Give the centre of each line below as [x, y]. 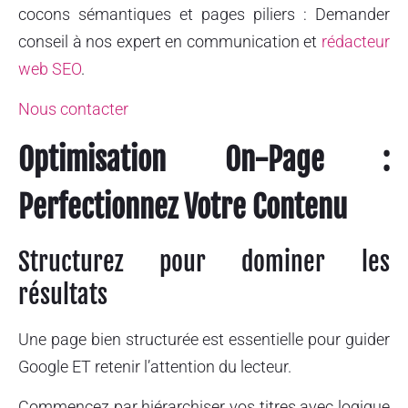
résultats [63, 294]
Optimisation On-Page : [204, 159]
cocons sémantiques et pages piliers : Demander [204, 15]
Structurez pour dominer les [204, 261]
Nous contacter [73, 109]
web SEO [50, 69]
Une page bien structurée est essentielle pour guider [204, 339]
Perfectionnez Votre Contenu [183, 207]
